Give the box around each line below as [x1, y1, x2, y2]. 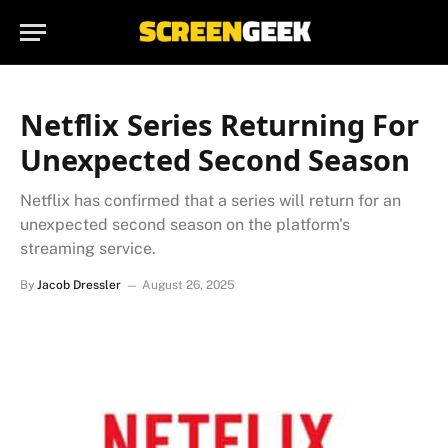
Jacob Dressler [37, 278, 121, 292]
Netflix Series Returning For [20, 105, 419, 144]
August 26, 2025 [142, 278, 235, 292]
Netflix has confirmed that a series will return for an [20, 191, 401, 210]
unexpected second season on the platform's [20, 215, 350, 234]
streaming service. [20, 239, 156, 258]
